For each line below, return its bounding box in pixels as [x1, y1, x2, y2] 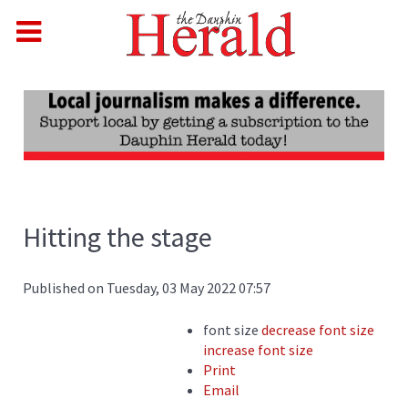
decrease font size [261, 321, 374, 340]
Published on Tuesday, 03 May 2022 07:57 [23, 279, 270, 298]
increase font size [203, 341, 313, 360]
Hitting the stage [23, 219, 212, 255]
